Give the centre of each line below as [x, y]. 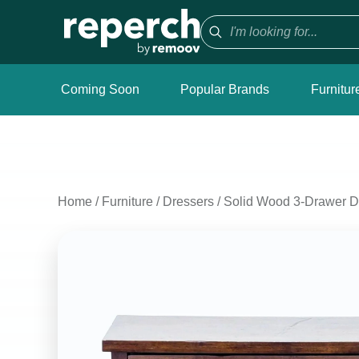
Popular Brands [225, 89]
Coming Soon [100, 89]
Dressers [188, 202]
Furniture [127, 202]
